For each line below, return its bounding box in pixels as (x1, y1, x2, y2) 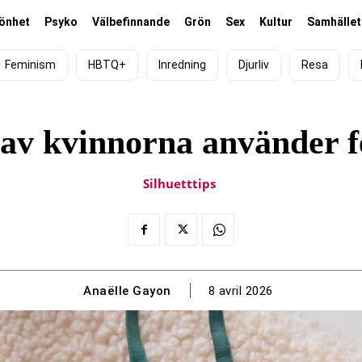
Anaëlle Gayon (83, 283, 171, 298)
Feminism (5, 58, 56, 72)
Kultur (259, 15, 293, 29)
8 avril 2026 (208, 284, 273, 299)
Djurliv (238, 58, 269, 72)
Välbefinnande (91, 15, 170, 29)
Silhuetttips (142, 175, 216, 192)
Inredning (158, 58, 206, 72)
